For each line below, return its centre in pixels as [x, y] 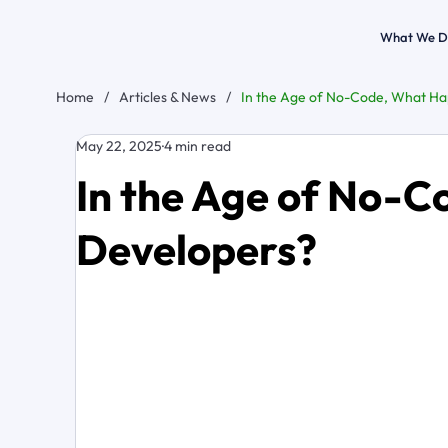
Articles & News [168, 97]
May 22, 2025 [118, 146]
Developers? [196, 250]
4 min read [197, 146]
